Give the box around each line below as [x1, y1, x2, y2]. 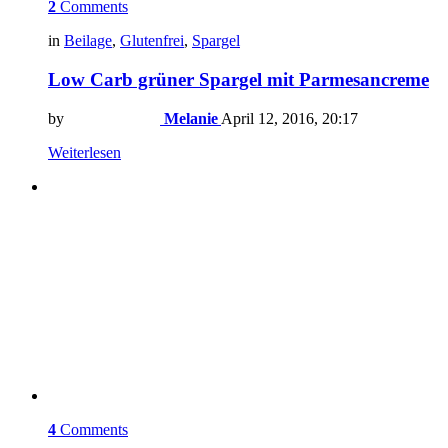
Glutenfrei [120, 32, 184, 50]
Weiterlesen [48, 143, 121, 161]
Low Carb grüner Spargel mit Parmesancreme [48, 68, 429, 90]
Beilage [64, 32, 112, 50]
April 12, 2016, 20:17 [221, 109, 358, 127]
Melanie [164, 109, 218, 127]
